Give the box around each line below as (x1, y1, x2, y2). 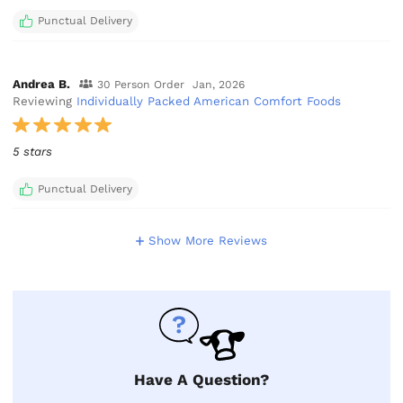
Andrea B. (13, 76, 71, 91)
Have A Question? (134, 371, 269, 390)
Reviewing (13, 94, 77, 108)
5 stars (13, 144, 53, 158)
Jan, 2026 (193, 77, 246, 91)
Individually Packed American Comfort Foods (76, 94, 342, 108)
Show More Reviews (148, 234, 268, 248)
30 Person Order (96, 77, 184, 91)
